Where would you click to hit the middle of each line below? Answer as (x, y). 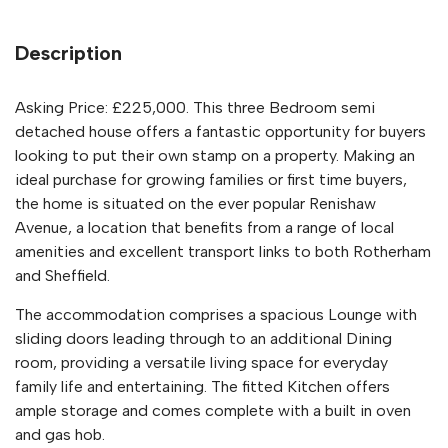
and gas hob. (60, 435)
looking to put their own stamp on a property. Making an (215, 156)
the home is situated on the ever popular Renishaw (195, 204)
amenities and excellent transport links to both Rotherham (223, 252)
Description (68, 53)
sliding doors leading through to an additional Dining (203, 339)
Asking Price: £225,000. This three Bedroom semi (195, 108)
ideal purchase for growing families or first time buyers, (211, 180)
